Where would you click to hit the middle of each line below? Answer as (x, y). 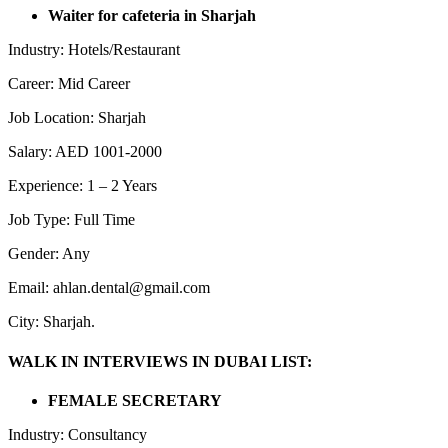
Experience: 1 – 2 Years (82, 186)
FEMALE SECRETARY (135, 400)
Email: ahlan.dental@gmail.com (109, 288)
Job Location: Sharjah (77, 118)
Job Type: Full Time (71, 220)
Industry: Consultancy (77, 434)
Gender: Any (49, 254)
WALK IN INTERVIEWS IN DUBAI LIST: (160, 361)
